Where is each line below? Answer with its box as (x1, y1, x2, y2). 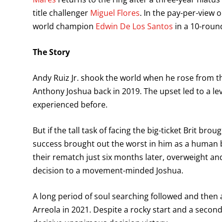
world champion (33, 21, 96, 32)
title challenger (33, 7, 90, 19)
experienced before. (33, 99, 110, 111)
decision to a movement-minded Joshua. (33, 165, 183, 176)
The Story (33, 47, 70, 58)
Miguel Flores (90, 7, 140, 19)
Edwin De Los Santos (96, 21, 173, 32)
